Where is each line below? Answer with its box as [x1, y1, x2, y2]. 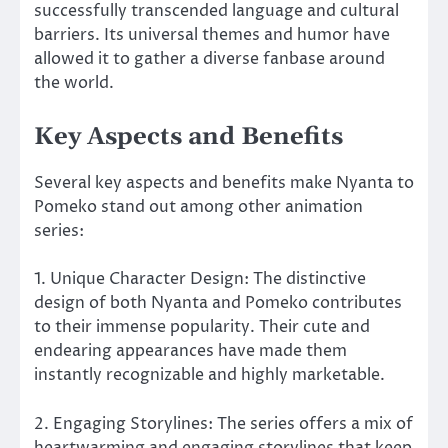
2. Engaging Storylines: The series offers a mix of [34, 412, 413, 435]
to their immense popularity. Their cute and [34, 316, 370, 339]
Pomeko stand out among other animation [34, 196, 363, 219]
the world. [34, 72, 114, 95]
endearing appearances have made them [34, 340, 347, 363]
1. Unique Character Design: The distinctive [34, 268, 366, 291]
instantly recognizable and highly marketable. [34, 364, 385, 387]
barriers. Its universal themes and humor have [34, 24, 390, 47]
